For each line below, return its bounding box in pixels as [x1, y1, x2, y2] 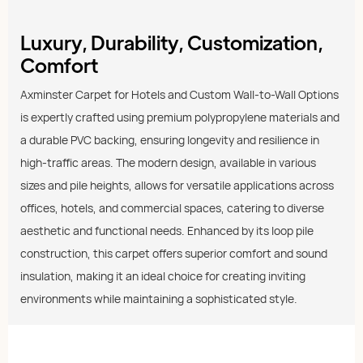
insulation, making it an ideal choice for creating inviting [20, 267, 305, 284]
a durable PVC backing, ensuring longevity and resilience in [20, 131, 319, 147]
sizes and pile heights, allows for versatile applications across [20, 177, 334, 193]
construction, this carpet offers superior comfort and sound [20, 245, 327, 261]
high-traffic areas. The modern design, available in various [20, 154, 316, 170]
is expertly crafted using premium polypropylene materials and [20, 109, 340, 125]
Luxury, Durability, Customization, [20, 28, 323, 54]
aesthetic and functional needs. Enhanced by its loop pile [20, 222, 314, 238]
